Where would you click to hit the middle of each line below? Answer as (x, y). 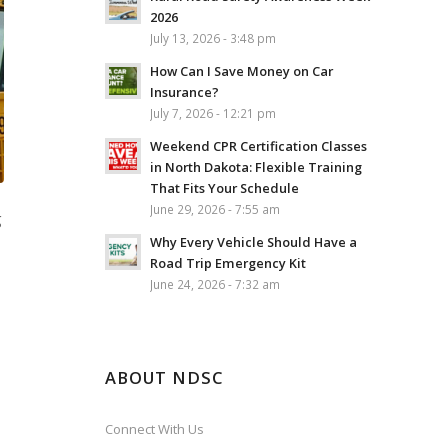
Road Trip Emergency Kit (228, 263)
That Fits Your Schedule (225, 188)
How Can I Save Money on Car (242, 71)
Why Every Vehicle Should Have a (254, 242)
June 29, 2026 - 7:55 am (215, 209)
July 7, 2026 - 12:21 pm (213, 113)
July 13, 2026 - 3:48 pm (213, 38)
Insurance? (185, 92)
